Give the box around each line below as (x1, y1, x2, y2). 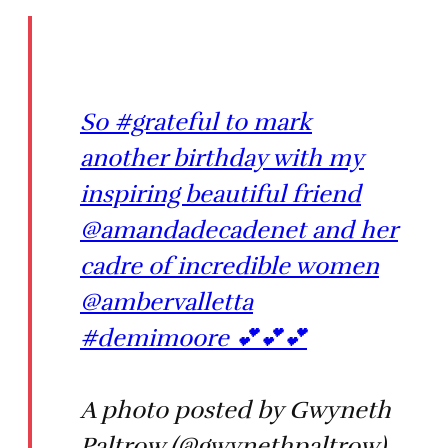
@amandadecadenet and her (80, 215, 398, 246)
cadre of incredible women (80, 251, 379, 282)
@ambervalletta (80, 287, 253, 318)
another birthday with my (80, 143, 364, 174)
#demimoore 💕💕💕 (80, 323, 307, 354)
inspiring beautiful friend (80, 179, 361, 210)
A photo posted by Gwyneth (80, 395, 391, 426)
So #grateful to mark (80, 107, 312, 138)
